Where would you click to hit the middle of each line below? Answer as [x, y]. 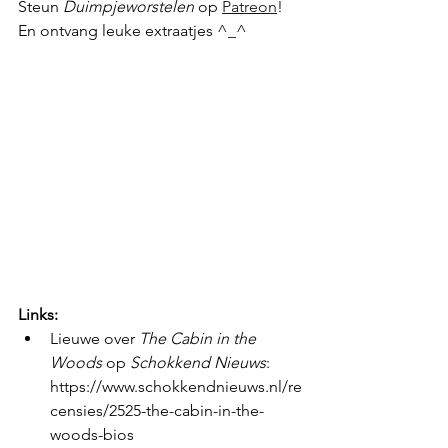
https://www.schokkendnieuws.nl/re [176, 386]
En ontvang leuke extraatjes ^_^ [132, 30]
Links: [38, 314]
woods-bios [94, 434]
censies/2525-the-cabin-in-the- [157, 410]
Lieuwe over [94, 338]
